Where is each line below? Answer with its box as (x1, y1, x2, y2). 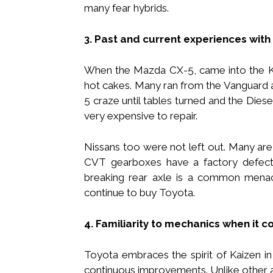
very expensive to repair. (84, 109, 197, 122)
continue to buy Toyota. (84, 186, 195, 199)
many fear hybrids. (84, 1, 169, 14)
